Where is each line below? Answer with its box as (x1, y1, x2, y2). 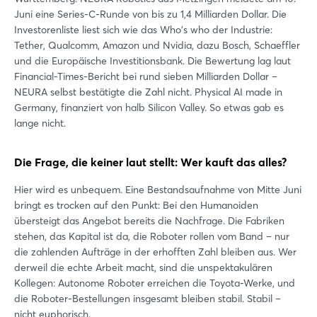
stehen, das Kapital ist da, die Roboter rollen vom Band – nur (14, 229, 289, 243)
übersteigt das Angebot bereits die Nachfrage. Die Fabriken (14, 214, 284, 227)
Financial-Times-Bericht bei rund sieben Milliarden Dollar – (14, 69, 277, 83)
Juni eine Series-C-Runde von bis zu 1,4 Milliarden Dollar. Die (14, 7, 287, 21)
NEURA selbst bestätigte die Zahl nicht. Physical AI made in (14, 85, 282, 98)
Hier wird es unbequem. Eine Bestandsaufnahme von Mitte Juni (14, 183, 301, 196)
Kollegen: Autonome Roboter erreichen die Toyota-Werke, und (14, 276, 295, 289)
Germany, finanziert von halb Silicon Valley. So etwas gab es (14, 100, 284, 114)
